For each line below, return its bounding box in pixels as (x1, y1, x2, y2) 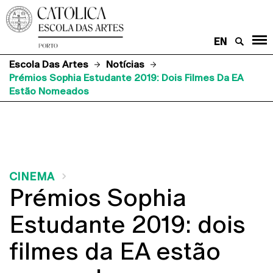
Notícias (106, 58, 144, 70)
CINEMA (9, 169, 54, 183)
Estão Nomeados (9, 85, 89, 97)
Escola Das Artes (9, 58, 88, 70)
